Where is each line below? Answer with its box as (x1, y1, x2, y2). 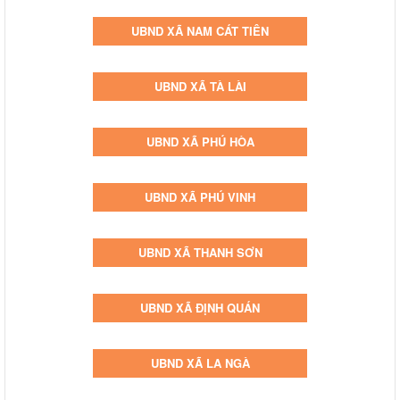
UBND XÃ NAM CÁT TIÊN (131, 21, 269, 39)
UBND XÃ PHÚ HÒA (146, 132, 254, 150)
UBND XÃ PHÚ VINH (145, 187, 255, 205)
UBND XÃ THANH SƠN (137, 243, 262, 261)
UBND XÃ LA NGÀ (150, 354, 250, 371)
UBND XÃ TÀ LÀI (154, 77, 246, 95)
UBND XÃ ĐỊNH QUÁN (140, 298, 260, 316)
